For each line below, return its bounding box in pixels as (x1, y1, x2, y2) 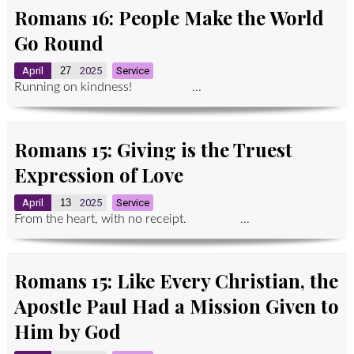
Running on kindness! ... (13, 81, 201, 94)
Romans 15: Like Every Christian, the (13, 268, 338, 294)
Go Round (13, 30, 104, 56)
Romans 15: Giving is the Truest (13, 136, 292, 162)
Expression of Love (13, 161, 183, 187)
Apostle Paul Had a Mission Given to (13, 293, 339, 319)
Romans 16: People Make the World (13, 5, 324, 31)
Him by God (13, 318, 121, 345)
